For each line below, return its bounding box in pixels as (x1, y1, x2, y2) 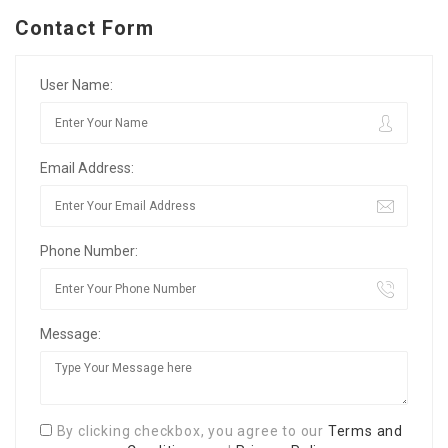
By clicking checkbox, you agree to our (56, 423, 328, 440)
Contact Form (15, 16, 155, 41)
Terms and (327, 423, 403, 440)
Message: (40, 326, 101, 343)
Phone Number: (40, 243, 138, 260)
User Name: (40, 77, 113, 94)
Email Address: (40, 160, 134, 177)
